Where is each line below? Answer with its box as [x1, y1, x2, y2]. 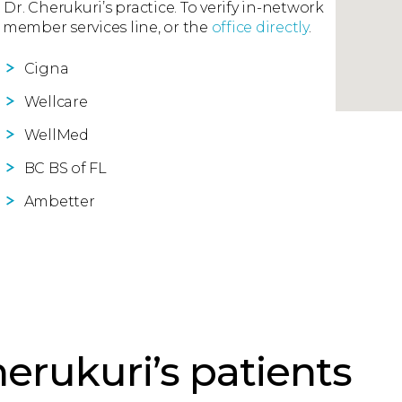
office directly [211, 19, 309, 36]
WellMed [23, 127, 89, 144]
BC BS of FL [23, 160, 107, 177]
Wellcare [23, 93, 88, 110]
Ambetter [23, 193, 95, 210]
